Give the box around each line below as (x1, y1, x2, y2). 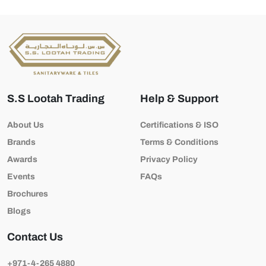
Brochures (7, 189, 48, 198)
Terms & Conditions (140, 137, 218, 147)
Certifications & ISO (140, 120, 218, 129)
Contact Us (7, 230, 63, 243)
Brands (7, 137, 36, 147)
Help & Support (140, 92, 218, 104)
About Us (7, 120, 44, 129)
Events (7, 172, 35, 181)
